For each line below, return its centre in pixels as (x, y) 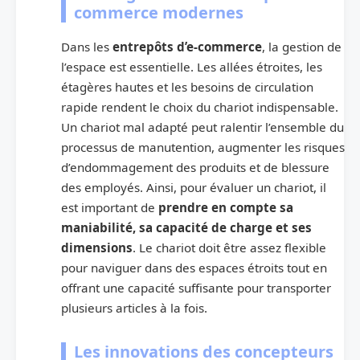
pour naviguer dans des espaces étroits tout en (194, 267)
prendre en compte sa (226, 207)
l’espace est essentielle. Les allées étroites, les (192, 66)
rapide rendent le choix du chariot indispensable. (200, 106)
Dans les (87, 46)
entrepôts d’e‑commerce (187, 46)
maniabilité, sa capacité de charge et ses (186, 227)
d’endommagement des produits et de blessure (195, 167)
